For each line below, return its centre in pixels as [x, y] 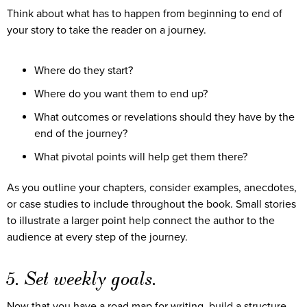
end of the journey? [82, 133]
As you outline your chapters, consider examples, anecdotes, [152, 187]
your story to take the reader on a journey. [108, 30]
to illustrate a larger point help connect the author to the [141, 220]
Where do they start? [85, 70]
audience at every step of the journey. [97, 237]
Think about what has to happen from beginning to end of [145, 13]
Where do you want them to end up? [122, 94]
